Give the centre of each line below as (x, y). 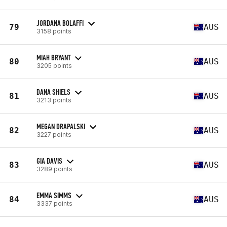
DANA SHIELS (53, 92)
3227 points (54, 134)
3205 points (54, 65)
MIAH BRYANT (53, 57)
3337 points (54, 203)
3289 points (54, 169)
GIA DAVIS (49, 161)
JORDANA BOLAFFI (60, 23)
